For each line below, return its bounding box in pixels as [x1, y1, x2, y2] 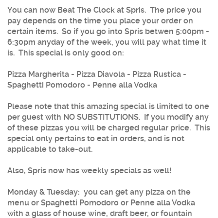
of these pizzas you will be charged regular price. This [7, 123, 210, 132]
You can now [7, 5, 57, 15]
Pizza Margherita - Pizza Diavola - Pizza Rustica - [7, 69, 186, 79]
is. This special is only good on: [7, 48, 124, 57]
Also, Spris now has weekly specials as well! [7, 165, 172, 175]
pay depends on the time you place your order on [7, 16, 193, 25]
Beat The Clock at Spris [57, 5, 145, 15]
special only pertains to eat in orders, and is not [7, 133, 184, 143]
